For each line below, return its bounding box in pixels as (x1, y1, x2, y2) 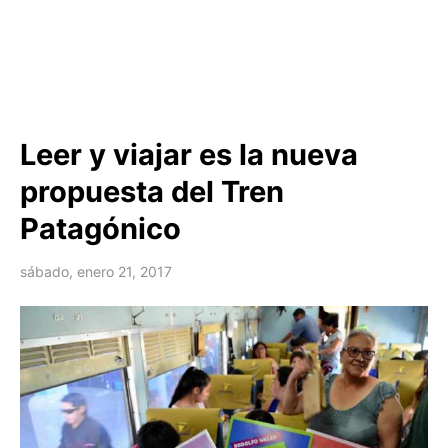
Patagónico (20, 211, 181, 247)
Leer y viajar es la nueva (20, 137, 358, 173)
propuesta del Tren (20, 174, 284, 210)
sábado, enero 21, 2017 (20, 263, 172, 281)
